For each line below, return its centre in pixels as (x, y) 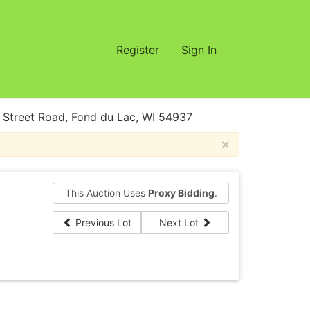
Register (138, 49)
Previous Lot (103, 222)
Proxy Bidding (181, 193)
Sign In (199, 49)
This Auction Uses (106, 193)
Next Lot (180, 222)
